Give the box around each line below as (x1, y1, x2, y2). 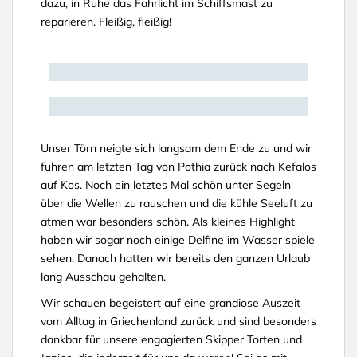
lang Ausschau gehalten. (41, 269, 166, 284)
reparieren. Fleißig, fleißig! (41, 14, 171, 29)
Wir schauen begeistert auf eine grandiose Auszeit (41, 296, 300, 310)
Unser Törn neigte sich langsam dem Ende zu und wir (41, 141, 312, 155)
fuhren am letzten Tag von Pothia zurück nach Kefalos (41, 159, 316, 174)
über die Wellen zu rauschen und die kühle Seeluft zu (41, 196, 312, 210)
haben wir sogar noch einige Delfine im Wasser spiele (41, 233, 315, 247)
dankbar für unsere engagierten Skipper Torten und (41, 332, 302, 347)
